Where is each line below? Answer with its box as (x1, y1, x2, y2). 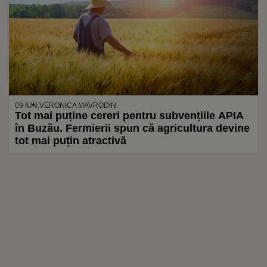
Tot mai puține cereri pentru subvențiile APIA (15, 109, 244, 122)
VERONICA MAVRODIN (39, 101, 116, 110)
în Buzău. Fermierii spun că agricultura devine (15, 122, 250, 134)
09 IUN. (15, 101, 39, 110)
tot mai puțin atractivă (15, 134, 126, 147)
